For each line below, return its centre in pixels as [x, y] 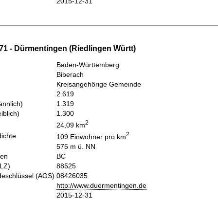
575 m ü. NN [76, 146]
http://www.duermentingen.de [101, 185]
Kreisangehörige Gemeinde [99, 84]
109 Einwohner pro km [91, 136]
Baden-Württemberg [88, 64]
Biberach [70, 74]
